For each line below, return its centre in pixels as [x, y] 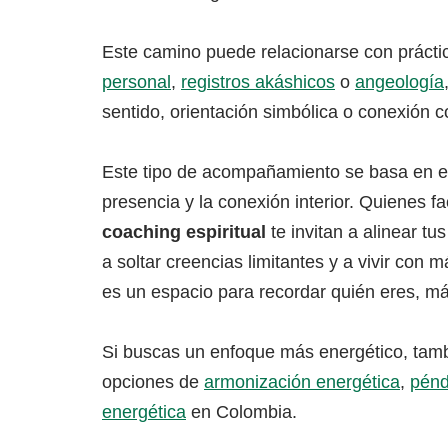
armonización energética [302, 382]
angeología [399, 82]
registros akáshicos [258, 82]
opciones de [153, 382]
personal [136, 82]
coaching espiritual [184, 232]
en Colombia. [241, 412]
